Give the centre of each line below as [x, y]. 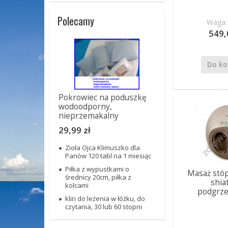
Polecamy [76, 21]
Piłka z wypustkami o [97, 169]
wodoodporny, [85, 107]
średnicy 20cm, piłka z [98, 177]
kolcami [77, 185]
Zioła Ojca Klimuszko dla [103, 148]
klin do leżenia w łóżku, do [105, 198]
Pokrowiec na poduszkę [103, 97]
